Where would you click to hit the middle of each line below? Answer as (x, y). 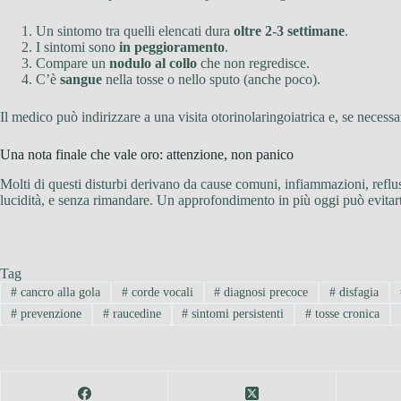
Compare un (73, 63)
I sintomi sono (77, 47)
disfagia (358, 292)
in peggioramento (172, 47)
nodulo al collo (153, 63)
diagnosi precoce (264, 292)
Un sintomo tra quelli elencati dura (135, 30)
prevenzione (49, 314)
